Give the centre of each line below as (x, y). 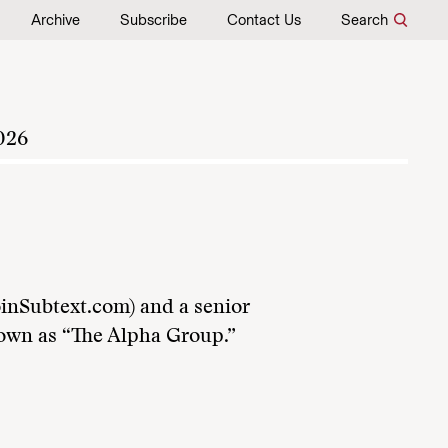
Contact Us (264, 20)
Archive (55, 20)
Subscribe (153, 20)
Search (364, 20)
